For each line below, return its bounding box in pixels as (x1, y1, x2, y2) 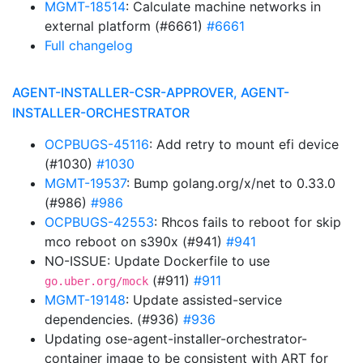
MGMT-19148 (45, 292, 126, 308)
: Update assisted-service (126, 292, 282, 308)
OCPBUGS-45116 (45, 136, 149, 152)
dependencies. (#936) (45, 311, 183, 327)
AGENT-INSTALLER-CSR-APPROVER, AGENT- (12, 84, 289, 100)
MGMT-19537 (45, 175, 126, 191)
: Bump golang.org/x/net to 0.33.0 (126, 175, 335, 191)
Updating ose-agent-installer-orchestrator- (45, 331, 307, 347)
